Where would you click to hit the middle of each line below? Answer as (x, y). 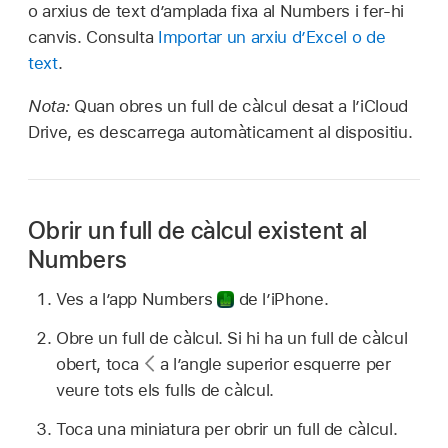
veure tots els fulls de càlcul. (165, 390)
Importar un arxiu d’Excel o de (271, 36)
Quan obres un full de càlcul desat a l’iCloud (240, 105)
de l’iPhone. (281, 299)
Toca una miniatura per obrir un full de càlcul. (227, 428)
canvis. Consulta (93, 36)
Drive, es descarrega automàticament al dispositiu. (220, 131)
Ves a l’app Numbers (136, 299)
